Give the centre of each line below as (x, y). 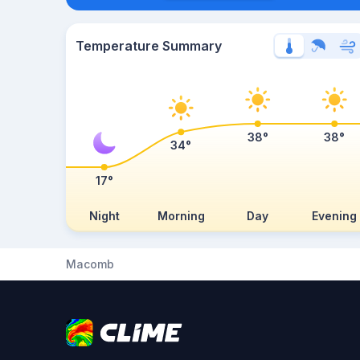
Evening (335, 216)
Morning (181, 216)
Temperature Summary (149, 46)
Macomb (90, 264)
